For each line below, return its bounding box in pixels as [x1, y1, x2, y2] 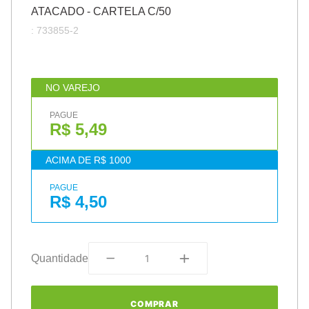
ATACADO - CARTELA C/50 [31, 6, 171, 17]
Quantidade [31, 252, 88, 264]
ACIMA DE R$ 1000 [45, 154, 131, 166]
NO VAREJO [45, 82, 100, 93]
